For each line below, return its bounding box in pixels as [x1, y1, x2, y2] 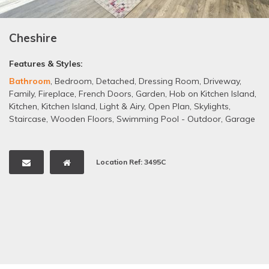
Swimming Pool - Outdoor [116, 113, 221, 124]
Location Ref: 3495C [96, 157, 166, 166]
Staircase [9, 113, 46, 124]
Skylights [194, 100, 229, 112]
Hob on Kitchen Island [169, 88, 255, 99]
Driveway [204, 75, 240, 86]
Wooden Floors [50, 113, 112, 124]
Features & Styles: [9, 58, 83, 69]
